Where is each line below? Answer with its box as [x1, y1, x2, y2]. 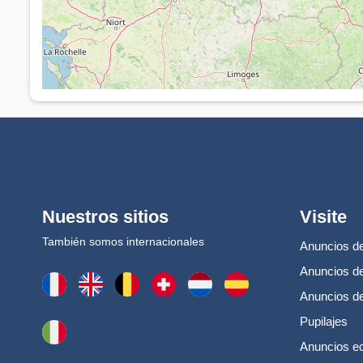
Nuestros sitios [42, 206, 169, 227]
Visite [299, 206, 347, 227]
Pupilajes [299, 314, 348, 328]
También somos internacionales [42, 234, 204, 248]
